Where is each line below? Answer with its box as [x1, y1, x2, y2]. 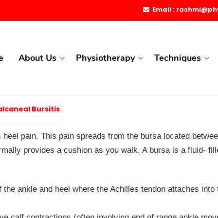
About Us [18, 52, 56, 64]
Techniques [154, 52, 201, 64]
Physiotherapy [76, 52, 135, 64]
